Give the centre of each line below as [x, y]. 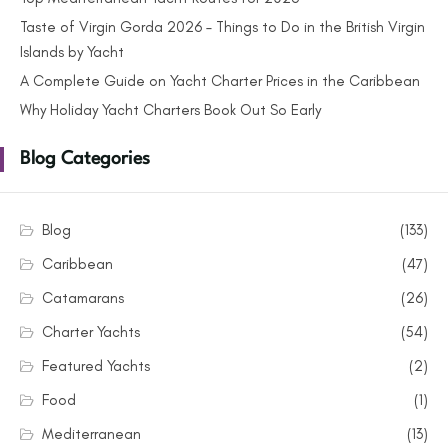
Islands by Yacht [72, 52]
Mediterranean [91, 434]
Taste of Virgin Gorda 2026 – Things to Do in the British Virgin [222, 27]
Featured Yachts [95, 366]
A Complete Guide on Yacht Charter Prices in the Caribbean [220, 81]
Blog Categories [85, 159]
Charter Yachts [90, 332]
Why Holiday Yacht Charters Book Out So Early [170, 110]
